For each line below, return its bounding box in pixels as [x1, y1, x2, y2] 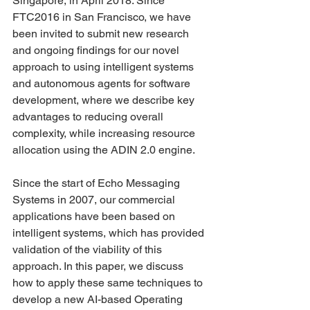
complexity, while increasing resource [12, 127, 198, 140]
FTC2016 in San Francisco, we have [12, 10, 194, 24]
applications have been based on [12, 210, 178, 223]
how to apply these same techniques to [12, 276, 206, 289]
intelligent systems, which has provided [12, 226, 207, 239]
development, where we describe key [12, 93, 197, 107]
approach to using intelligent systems [12, 60, 197, 73]
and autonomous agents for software [12, 77, 193, 90]
